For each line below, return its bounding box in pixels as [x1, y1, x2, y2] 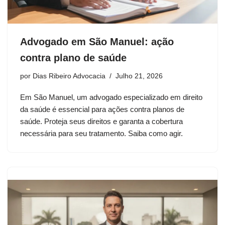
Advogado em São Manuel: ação [20, 36, 174, 47]
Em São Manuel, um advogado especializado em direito [20, 93, 202, 101]
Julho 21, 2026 [116, 72, 163, 80]
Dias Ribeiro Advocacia [33, 72, 105, 80]
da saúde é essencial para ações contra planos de [20, 105, 184, 114]
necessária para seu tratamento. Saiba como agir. [20, 129, 183, 138]
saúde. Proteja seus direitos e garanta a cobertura [20, 117, 183, 126]
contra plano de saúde [20, 52, 127, 63]
